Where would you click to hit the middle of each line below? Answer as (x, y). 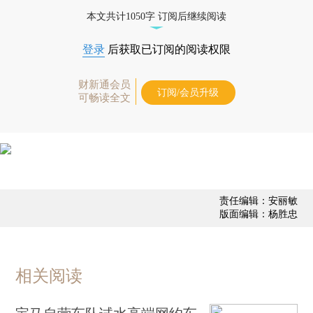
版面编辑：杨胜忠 (258, 214)
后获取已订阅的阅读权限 (168, 49)
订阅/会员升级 (188, 92)
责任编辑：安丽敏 (258, 201)
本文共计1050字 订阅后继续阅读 (156, 16)
